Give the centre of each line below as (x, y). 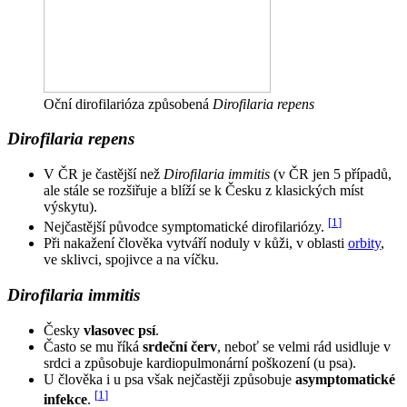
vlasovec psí (119, 330)
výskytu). (70, 207)
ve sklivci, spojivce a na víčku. (131, 260)
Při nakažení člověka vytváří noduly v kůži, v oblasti (196, 243)
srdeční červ (180, 346)
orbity (364, 243)
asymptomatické (345, 379)
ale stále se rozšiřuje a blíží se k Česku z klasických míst (203, 191)
